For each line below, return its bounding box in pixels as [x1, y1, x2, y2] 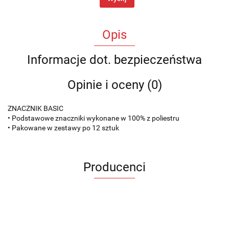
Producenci [83, 159, 146, 174]
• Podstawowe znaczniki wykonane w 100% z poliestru [8, 113, 179, 122]
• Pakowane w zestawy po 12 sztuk [8, 123, 119, 132]
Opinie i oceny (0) [67, 77, 162, 92]
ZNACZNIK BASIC [8, 104, 63, 112]
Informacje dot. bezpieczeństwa [27, 52, 202, 67]
